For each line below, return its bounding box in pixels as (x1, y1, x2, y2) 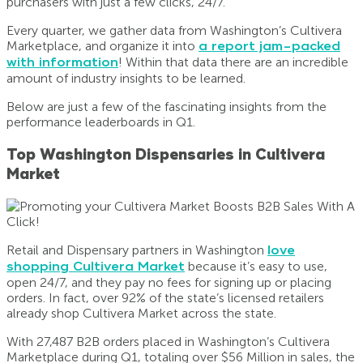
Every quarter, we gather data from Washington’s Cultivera (6, 22, 342, 38)
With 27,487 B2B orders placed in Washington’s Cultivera (6, 334, 330, 350)
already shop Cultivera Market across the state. (6, 305, 276, 322)
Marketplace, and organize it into (6, 37, 199, 53)
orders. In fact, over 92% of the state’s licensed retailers (6, 290, 324, 306)
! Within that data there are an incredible (118, 53, 348, 70)
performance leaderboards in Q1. (6, 113, 195, 130)
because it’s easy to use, (185, 258, 327, 275)
